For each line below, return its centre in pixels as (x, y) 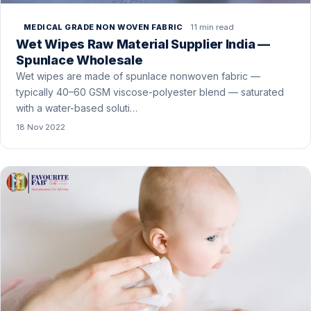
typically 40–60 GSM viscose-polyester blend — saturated (150, 92)
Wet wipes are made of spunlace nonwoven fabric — (138, 76)
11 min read (212, 27)
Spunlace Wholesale (79, 60)
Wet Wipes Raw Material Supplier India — (143, 44)
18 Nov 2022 (41, 127)
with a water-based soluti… (77, 108)
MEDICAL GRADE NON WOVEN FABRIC (103, 27)
